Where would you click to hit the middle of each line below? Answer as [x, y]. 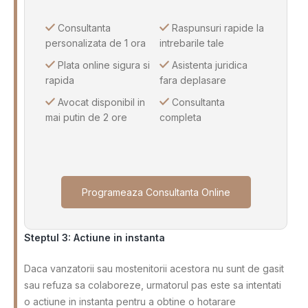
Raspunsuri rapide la [217, 28]
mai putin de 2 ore [86, 118]
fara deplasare [193, 80]
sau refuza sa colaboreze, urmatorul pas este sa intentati [153, 285]
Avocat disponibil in [100, 102]
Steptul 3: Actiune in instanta [95, 238]
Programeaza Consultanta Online [156, 192]
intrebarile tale [192, 43]
